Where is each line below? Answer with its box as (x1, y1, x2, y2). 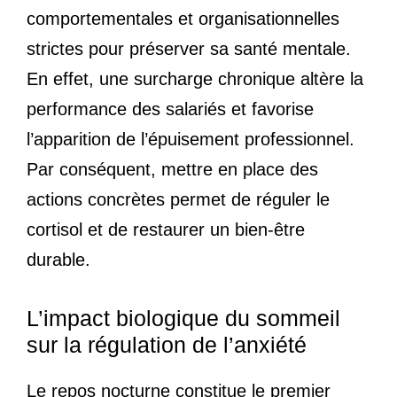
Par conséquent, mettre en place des (27, 159, 318, 179)
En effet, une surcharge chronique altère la (27, 68, 363, 89)
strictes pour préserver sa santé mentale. (27, 38, 351, 58)
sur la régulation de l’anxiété (27, 331, 307, 357)
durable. (27, 249, 90, 269)
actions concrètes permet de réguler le (27, 189, 330, 209)
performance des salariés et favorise (27, 98, 314, 119)
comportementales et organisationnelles (27, 8, 339, 28)
